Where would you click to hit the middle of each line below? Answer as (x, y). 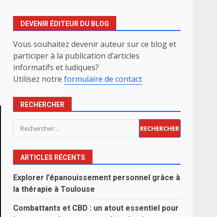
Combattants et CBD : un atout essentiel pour (96, 208)
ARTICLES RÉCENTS (53, 157)
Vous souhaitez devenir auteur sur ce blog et (95, 44)
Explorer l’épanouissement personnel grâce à (97, 178)
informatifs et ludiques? (56, 67)
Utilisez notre (39, 79)
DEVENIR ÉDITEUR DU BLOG (65, 24)
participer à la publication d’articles (77, 56)
